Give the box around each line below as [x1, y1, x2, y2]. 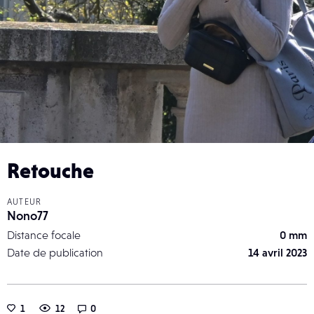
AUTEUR [7, 196, 42, 207]
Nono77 [7, 207, 48, 223]
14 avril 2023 [248, 245, 307, 259]
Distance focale [7, 228, 81, 241]
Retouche [7, 158, 94, 182]
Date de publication [7, 245, 103, 259]
